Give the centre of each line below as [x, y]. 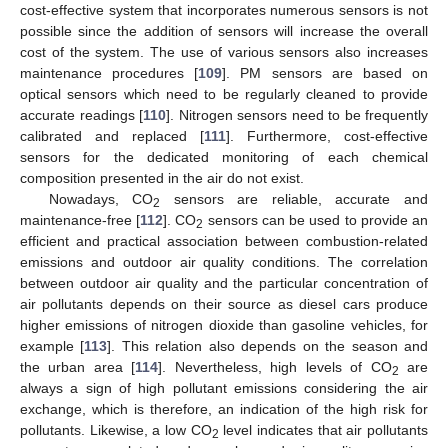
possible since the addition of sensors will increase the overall [224, 30]
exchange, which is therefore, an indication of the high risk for [224, 408]
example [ [52, 345]
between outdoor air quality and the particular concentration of [224, 282]
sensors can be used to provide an [316, 219]
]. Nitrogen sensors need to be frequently [297, 114]
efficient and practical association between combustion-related [224, 240]
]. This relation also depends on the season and [268, 345]
